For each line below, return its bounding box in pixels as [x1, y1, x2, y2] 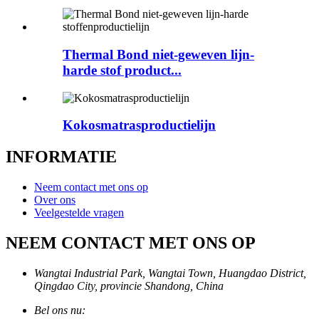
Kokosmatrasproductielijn [63, 117, 216, 133]
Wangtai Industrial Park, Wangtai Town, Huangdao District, [34, 266, 306, 279]
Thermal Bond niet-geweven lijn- [63, 46, 254, 62]
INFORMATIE [6, 147, 117, 167]
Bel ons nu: [34, 303, 85, 316]
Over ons [34, 194, 75, 206]
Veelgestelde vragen [34, 206, 124, 219]
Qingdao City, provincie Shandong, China [34, 279, 224, 292]
